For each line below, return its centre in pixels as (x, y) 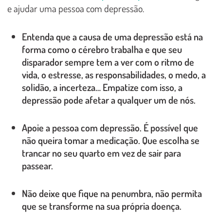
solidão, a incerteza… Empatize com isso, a (102, 87)
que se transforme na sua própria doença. (102, 206)
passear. (37, 165)
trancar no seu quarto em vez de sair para (101, 153)
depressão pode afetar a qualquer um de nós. (109, 100)
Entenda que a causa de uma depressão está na (112, 36)
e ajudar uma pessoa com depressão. (76, 8)
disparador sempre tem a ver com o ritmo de (108, 62)
